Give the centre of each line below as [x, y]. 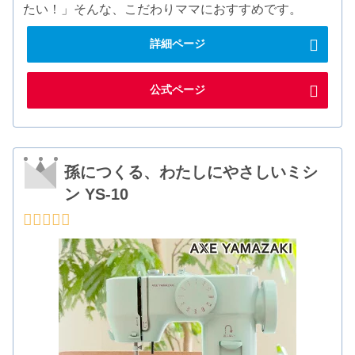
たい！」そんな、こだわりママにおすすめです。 [163, 10]
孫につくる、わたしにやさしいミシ [191, 172]
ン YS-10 [97, 194]
